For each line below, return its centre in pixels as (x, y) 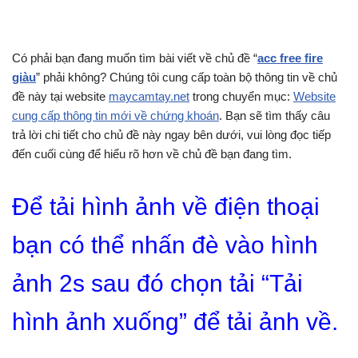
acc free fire (290, 58)
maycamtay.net (149, 96)
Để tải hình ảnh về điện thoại (166, 207)
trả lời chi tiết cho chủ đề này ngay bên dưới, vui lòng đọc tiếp (171, 135)
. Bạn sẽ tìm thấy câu (274, 115)
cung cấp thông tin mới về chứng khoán (115, 115)
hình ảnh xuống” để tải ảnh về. (175, 322)
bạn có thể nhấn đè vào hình (165, 245)
